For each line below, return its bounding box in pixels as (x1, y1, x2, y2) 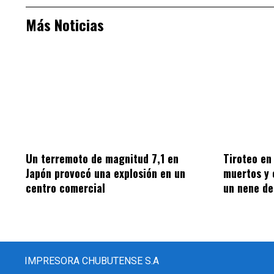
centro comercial (26, 179, 105, 196)
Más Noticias (26, 13, 104, 36)
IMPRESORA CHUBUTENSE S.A (24, 254, 159, 267)
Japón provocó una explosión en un (26, 165, 185, 181)
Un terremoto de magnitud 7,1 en (26, 150, 179, 166)
